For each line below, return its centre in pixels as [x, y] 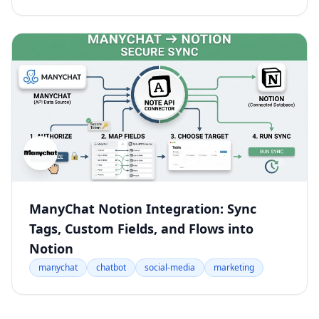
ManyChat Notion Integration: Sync [143, 209]
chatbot [111, 268]
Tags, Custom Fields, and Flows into [141, 229]
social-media [170, 268]
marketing [234, 268]
